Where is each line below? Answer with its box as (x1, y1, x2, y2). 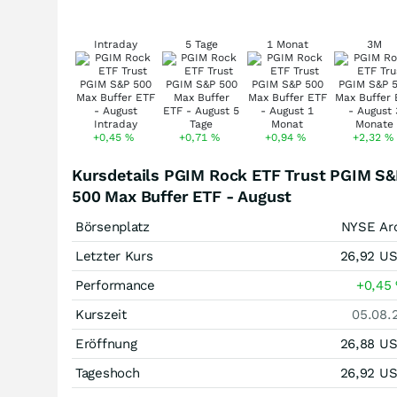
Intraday (93, 38, 137, 51)
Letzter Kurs (75, 248, 153, 264)
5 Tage (184, 38, 218, 51)
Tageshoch (75, 365, 140, 381)
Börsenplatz (75, 219, 150, 235)
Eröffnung (75, 336, 137, 352)
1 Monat (266, 38, 308, 51)
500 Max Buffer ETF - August (72, 187, 292, 206)
